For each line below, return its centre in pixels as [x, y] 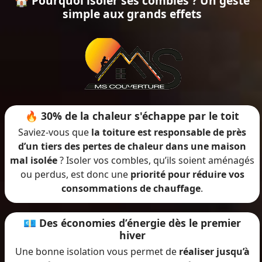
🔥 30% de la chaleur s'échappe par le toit [132, 116]
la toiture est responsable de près [169, 132]
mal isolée [34, 161]
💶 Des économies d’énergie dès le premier [132, 223]
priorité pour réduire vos [187, 175]
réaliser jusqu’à [214, 252]
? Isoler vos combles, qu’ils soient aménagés [156, 161]
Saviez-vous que [55, 132]
